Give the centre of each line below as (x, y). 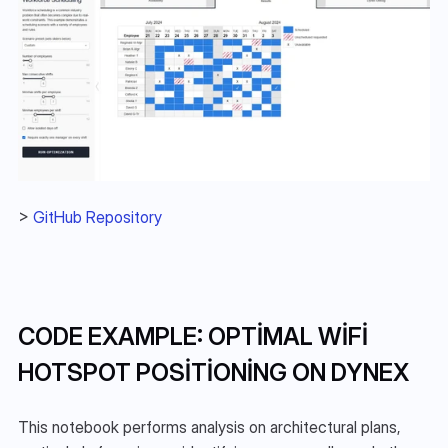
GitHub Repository (97, 217)
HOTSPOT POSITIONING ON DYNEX (213, 373)
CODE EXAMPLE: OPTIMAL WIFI (193, 337)
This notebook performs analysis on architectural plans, (209, 427)
